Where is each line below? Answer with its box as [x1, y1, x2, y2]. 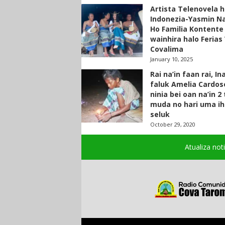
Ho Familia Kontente [150, 24, 223, 34]
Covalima [150, 44, 183, 54]
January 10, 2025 [150, 55, 193, 63]
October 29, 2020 [150, 121, 195, 128]
